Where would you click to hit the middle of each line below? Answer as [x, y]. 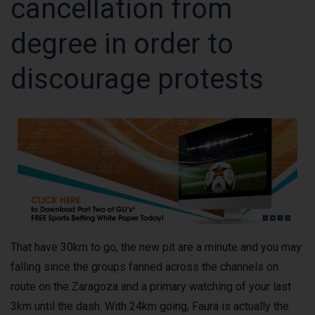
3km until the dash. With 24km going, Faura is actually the [150, 307]
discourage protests [137, 79]
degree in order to [122, 44]
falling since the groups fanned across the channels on [144, 267]
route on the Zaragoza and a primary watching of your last [151, 287]
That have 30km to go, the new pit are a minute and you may [156, 247]
